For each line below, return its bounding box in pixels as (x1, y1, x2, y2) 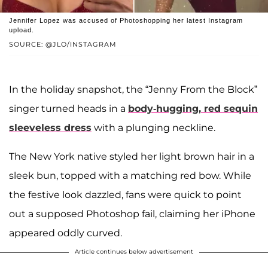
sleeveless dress (9, 122, 92, 134)
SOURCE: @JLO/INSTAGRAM (9, 40, 117, 49)
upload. (9, 26, 34, 34)
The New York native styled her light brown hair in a (9, 151, 254, 163)
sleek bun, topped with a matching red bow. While (9, 170, 251, 182)
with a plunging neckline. (92, 122, 215, 134)
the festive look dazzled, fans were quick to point (9, 189, 242, 201)
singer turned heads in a (9, 103, 128, 115)
